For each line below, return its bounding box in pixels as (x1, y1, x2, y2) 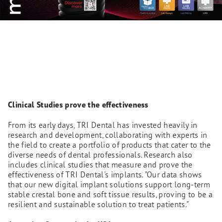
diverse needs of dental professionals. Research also (8, 149, 193, 160)
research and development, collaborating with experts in (8, 129, 208, 140)
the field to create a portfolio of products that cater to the (8, 139, 211, 150)
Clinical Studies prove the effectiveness (8, 100, 149, 110)
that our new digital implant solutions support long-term (8, 179, 210, 189)
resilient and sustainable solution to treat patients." (8, 199, 189, 209)
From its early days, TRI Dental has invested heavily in (8, 119, 198, 130)
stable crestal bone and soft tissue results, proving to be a (8, 189, 213, 199)
